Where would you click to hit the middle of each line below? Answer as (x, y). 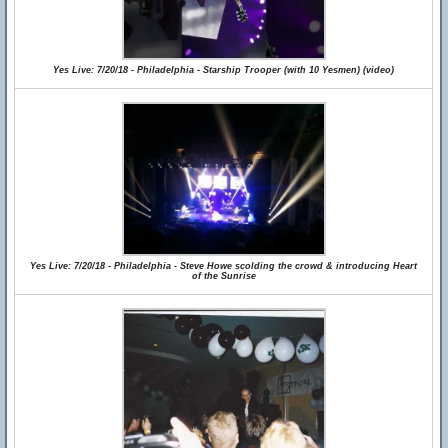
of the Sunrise (223, 276)
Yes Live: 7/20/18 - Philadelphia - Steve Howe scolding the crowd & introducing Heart (223, 266)
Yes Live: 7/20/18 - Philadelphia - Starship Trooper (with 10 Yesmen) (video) (223, 70)
